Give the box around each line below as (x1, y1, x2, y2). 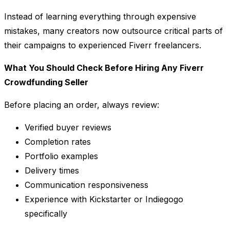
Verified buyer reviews (25, 122, 111, 133)
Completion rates (25, 137, 91, 147)
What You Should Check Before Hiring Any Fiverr (4, 63, 204, 73)
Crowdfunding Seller (4, 77, 88, 88)
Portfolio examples (25, 151, 98, 162)
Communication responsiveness (25, 180, 148, 190)
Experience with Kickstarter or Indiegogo (25, 194, 183, 205)
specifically (25, 208, 67, 219)
